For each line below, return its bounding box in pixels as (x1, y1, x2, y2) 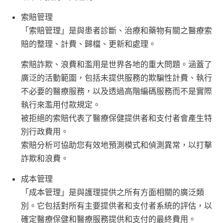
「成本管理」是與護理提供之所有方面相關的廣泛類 (21, 187, 204, 197)
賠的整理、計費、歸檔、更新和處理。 (21, 39, 156, 49)
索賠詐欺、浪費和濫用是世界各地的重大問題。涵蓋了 (21, 59, 212, 69)
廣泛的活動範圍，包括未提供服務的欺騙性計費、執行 (21, 73, 212, 83)
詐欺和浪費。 (21, 153, 69, 163)
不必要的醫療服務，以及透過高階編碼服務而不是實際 (21, 86, 212, 96)
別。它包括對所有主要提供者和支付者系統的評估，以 (21, 201, 212, 211)
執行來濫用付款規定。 (21, 100, 101, 110)
